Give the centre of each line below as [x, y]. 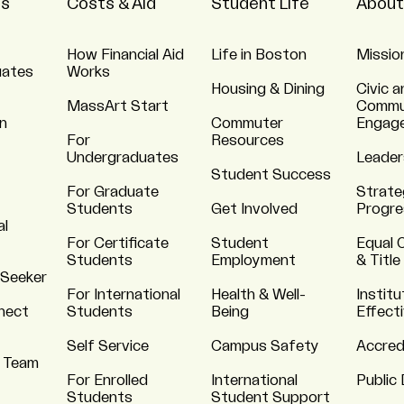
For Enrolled [107, 381]
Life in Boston [259, 55]
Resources [248, 141]
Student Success [271, 175]
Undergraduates [122, 158]
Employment [253, 261]
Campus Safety [265, 346]
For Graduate [112, 192]
